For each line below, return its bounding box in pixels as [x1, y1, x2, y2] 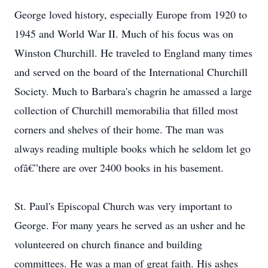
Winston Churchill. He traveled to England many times [14, 45, 252, 60]
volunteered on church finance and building [14, 237, 202, 251]
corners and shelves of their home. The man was [14, 122, 224, 136]
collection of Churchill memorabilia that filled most [14, 103, 238, 117]
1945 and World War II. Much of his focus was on [14, 26, 233, 41]
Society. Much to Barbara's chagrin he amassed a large [14, 84, 252, 98]
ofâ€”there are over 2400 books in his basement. [14, 160, 224, 175]
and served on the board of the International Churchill [14, 65, 248, 79]
